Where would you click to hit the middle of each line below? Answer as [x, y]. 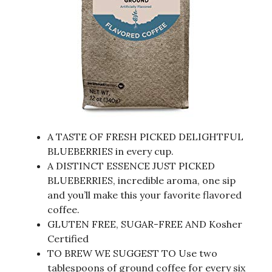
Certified [68, 238]
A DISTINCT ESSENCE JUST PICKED [131, 165]
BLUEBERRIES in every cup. [110, 151]
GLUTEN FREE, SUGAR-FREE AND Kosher [145, 224]
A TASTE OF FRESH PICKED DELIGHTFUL [145, 136]
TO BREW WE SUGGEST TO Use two [132, 253]
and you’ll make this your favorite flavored [144, 195]
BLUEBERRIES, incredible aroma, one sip [141, 180]
